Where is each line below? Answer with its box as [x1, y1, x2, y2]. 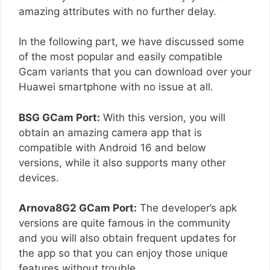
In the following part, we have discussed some [19, 36, 244, 48]
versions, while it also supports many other [19, 156, 226, 169]
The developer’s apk [137, 202, 237, 215]
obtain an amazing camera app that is [19, 126, 202, 139]
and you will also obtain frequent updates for [19, 232, 236, 245]
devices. [19, 171, 59, 184]
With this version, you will [100, 111, 225, 124]
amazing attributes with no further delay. [19, 5, 216, 17]
